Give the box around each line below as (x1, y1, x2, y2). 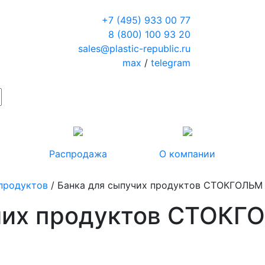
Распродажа (49, 148, 107, 160)
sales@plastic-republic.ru (77, 43, 190, 54)
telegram (150, 57, 190, 69)
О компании (159, 148, 215, 160)
